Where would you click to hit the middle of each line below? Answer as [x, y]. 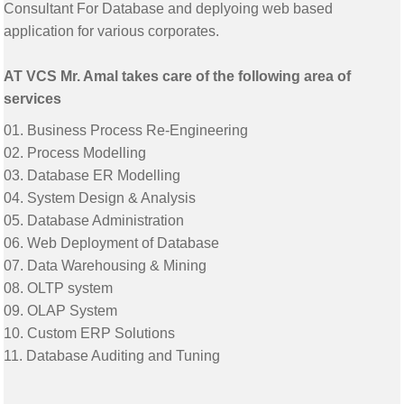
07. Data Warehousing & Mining [106, 266]
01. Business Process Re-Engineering [126, 131]
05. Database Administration [94, 221]
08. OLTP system [59, 289]
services [33, 99]
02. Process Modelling [75, 153]
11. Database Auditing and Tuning [114, 356]
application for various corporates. [112, 32]
